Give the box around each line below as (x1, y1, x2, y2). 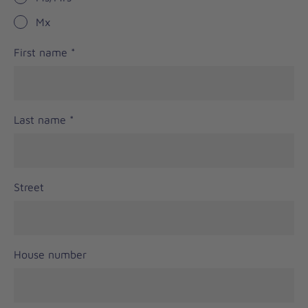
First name (14, 46, 71, 59)
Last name (14, 113, 69, 126)
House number (14, 248, 87, 261)
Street (14, 181, 44, 194)
